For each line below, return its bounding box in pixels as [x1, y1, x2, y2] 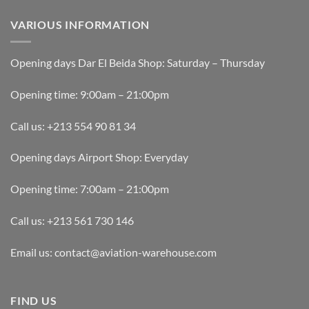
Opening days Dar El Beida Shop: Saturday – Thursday [10, 56, 265, 70]
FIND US [10, 293, 57, 307]
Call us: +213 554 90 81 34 [10, 119, 136, 132]
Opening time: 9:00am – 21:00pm [10, 87, 169, 101]
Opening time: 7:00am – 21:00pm [10, 182, 169, 196]
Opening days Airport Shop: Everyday [10, 150, 188, 164]
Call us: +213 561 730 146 [10, 214, 134, 227]
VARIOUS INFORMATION [10, 18, 150, 32]
